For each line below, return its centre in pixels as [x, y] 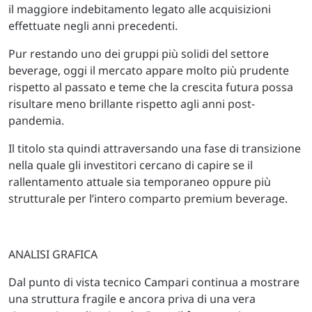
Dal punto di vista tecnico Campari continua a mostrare [154, 282]
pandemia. [36, 120]
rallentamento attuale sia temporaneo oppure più [140, 182]
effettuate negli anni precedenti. [93, 26]
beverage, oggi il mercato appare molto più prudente [149, 70]
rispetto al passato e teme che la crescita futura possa [151, 87]
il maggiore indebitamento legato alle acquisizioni [140, 9]
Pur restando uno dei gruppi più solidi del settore [139, 54]
